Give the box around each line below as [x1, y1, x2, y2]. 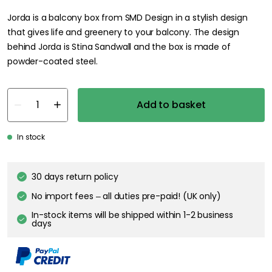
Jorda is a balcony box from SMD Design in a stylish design [7, 11, 248, 24]
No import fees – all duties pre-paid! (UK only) [32, 189, 221, 202]
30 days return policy [32, 170, 118, 183]
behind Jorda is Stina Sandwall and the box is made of [7, 40, 231, 53]
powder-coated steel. [7, 55, 98, 67]
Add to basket [137, 97, 206, 112]
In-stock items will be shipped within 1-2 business [32, 208, 233, 221]
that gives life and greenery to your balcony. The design [7, 25, 240, 38]
